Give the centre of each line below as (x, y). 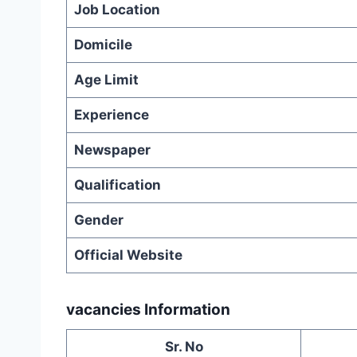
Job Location (117, 10)
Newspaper (112, 150)
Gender (98, 220)
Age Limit (106, 80)
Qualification (117, 185)
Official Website (128, 255)
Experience (111, 115)
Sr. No (184, 346)
